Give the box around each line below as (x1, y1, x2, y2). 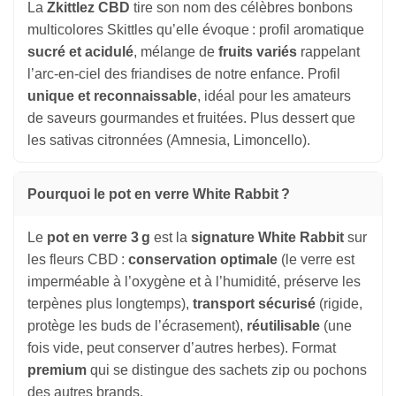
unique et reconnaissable (27, 88, 197, 104)
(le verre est (278, 252, 354, 268)
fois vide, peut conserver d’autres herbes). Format (27, 340, 336, 356)
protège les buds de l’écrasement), (27, 318, 247, 334)
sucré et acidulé (27, 44, 133, 60)
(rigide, (316, 296, 362, 312)
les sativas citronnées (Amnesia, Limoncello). (27, 133, 310, 148)
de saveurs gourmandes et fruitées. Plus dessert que (27, 110, 355, 126)
